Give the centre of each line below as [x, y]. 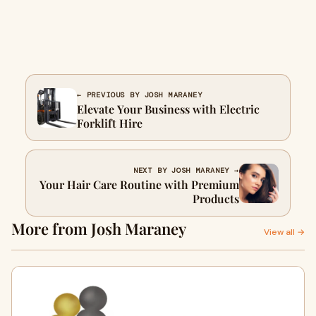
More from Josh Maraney [99, 229]
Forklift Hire [110, 123]
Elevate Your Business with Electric [168, 109]
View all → [284, 232]
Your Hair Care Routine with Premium [139, 184]
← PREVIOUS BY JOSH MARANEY [140, 95]
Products [216, 199]
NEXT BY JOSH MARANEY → [186, 170]
